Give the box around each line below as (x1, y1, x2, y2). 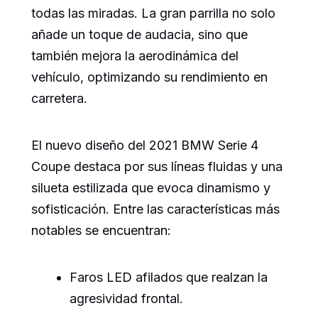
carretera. (31, 91, 87, 106)
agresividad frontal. (70, 291, 183, 306)
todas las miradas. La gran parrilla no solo (31, 6, 275, 21)
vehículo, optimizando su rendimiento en (31, 70, 268, 84)
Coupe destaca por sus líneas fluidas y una (31, 159, 283, 174)
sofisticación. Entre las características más (31, 202, 280, 216)
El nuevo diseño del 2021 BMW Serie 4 (31, 138, 258, 153)
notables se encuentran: (31, 223, 171, 238)
